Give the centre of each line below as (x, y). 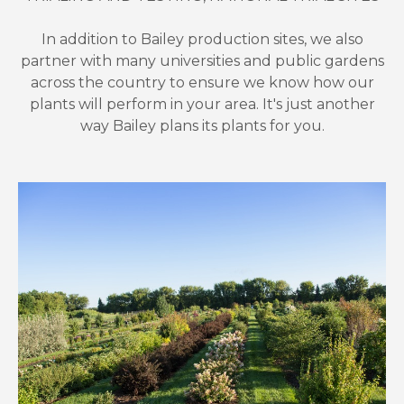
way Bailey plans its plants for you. (202, 126)
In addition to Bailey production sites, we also (202, 40)
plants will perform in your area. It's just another (202, 105)
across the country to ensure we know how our (202, 83)
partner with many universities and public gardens (202, 61)
